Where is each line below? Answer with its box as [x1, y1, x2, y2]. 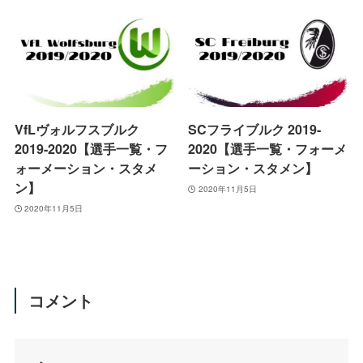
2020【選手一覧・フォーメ [188, 139, 348, 159]
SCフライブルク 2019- [188, 120, 322, 139]
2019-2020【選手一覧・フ [14, 139, 168, 159]
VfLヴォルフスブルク [14, 120, 139, 139]
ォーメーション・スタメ [14, 159, 157, 178]
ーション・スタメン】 [188, 159, 318, 178]
